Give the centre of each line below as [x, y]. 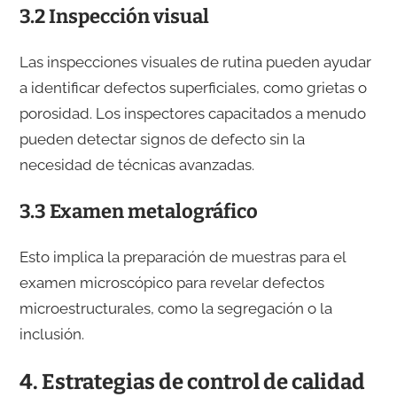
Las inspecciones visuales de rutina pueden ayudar [195, 62]
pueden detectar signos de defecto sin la [162, 140]
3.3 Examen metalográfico [138, 212]
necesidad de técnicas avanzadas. [136, 165]
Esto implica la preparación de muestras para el [182, 257]
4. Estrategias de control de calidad [192, 382]
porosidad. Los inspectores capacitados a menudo [192, 114]
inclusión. [51, 335]
